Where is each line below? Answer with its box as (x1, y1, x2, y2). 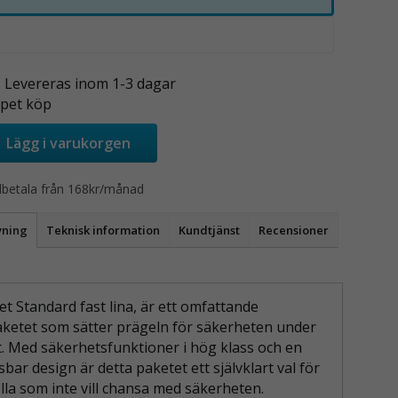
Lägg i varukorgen (5, 133, 131, 154)
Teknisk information (45, 221, 160, 238)
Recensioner (258, 221, 329, 238)
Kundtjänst (178, 221, 240, 238)
